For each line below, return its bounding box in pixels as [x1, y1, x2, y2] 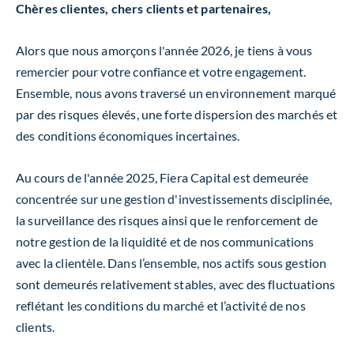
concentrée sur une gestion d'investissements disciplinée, [16, 191, 333, 206]
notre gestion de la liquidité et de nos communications [16, 234, 314, 249]
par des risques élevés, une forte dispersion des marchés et [16, 107, 338, 122]
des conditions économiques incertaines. [16, 128, 240, 143]
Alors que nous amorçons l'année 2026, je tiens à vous [16, 43, 313, 58]
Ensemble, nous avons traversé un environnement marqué [16, 85, 337, 100]
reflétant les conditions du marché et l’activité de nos [16, 298, 306, 313]
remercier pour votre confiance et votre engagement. [16, 64, 307, 79]
